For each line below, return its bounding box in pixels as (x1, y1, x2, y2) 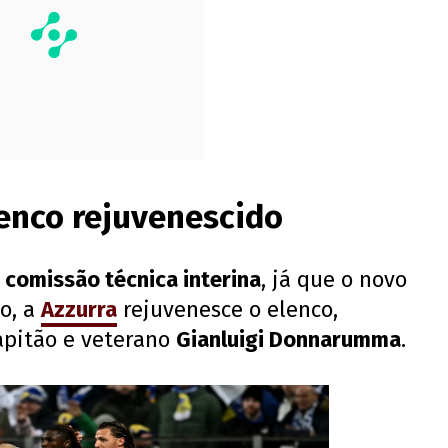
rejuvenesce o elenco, (117, 296, 338, 324)
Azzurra (41, 296, 117, 324)
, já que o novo (261, 266, 407, 294)
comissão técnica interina (5, 266, 261, 294)
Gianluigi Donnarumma (176, 326, 401, 354)
